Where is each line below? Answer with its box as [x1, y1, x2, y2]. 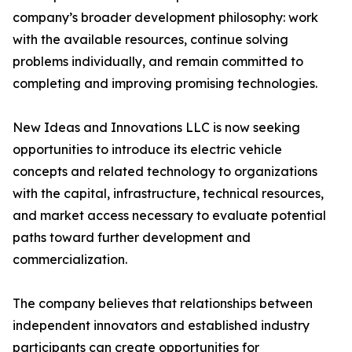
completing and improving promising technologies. [13, 75, 317, 92]
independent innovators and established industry [13, 317, 310, 334]
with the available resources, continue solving [13, 31, 288, 48]
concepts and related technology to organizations [13, 163, 317, 180]
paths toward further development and [13, 229, 251, 246]
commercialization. [13, 251, 127, 268]
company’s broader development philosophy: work [13, 9, 318, 26]
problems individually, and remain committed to [13, 53, 303, 70]
